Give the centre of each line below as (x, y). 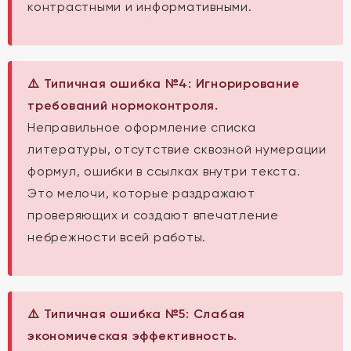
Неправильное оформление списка (142, 127)
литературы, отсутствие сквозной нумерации (177, 149)
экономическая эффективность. (132, 336)
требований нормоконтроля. (123, 105)
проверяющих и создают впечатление (153, 215)
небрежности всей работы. (117, 237)
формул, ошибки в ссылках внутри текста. (164, 171)
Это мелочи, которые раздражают (141, 193)
